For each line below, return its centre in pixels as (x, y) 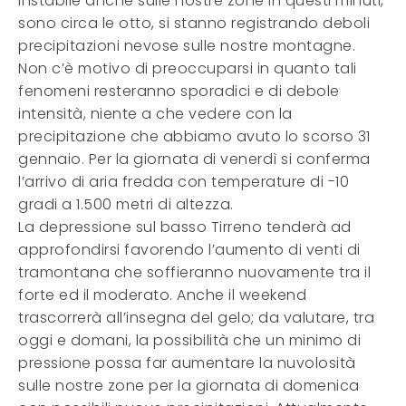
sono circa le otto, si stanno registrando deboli (194, 23)
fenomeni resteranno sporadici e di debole (179, 91)
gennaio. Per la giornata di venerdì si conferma (194, 159)
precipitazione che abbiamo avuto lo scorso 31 (194, 136)
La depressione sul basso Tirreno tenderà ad (185, 227)
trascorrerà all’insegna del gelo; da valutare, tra (196, 318)
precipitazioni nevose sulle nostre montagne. (187, 46)
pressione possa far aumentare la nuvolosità (187, 363)
